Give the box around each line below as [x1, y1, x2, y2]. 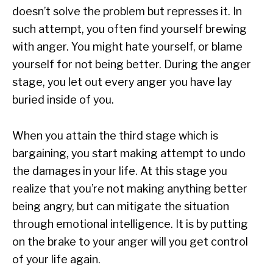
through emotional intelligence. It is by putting [12, 218, 248, 231]
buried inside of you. [12, 93, 114, 107]
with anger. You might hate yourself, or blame [12, 40, 243, 54]
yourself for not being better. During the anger [12, 58, 251, 71]
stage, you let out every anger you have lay [12, 76, 232, 89]
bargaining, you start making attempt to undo [12, 147, 246, 160]
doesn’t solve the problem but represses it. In [12, 5, 242, 18]
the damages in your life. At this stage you [12, 165, 227, 178]
